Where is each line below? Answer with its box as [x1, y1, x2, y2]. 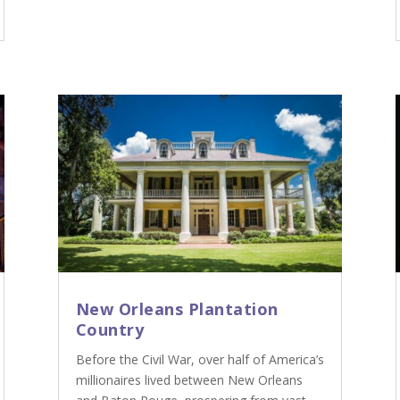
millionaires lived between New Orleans [75, 371, 303, 389]
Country [75, 319, 144, 341]
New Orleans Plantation [75, 298, 279, 321]
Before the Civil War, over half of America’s [75, 351, 324, 369]
